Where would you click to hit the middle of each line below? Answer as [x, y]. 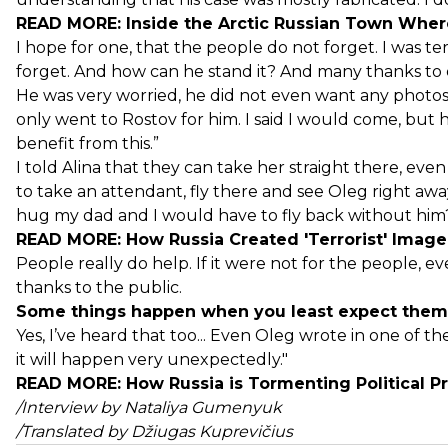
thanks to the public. [99, 287]
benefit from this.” [87, 143]
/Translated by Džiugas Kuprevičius [154, 431]
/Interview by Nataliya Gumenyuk [149, 407]
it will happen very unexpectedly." [152, 359]
